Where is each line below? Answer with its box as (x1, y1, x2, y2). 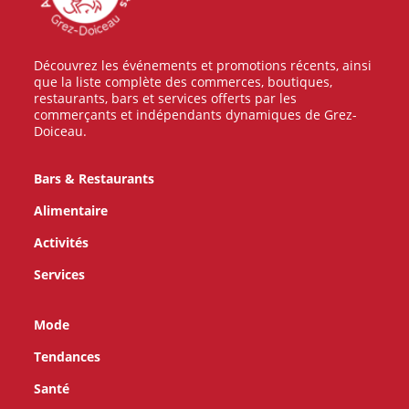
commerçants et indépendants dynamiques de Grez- (34, 105, 358, 123)
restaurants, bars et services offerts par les (34, 89, 298, 107)
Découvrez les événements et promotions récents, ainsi (34, 56, 372, 74)
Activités (34, 233, 89, 251)
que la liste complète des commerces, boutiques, (34, 72, 333, 90)
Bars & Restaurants (34, 169, 155, 187)
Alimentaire (34, 201, 109, 219)
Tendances (34, 347, 101, 365)
